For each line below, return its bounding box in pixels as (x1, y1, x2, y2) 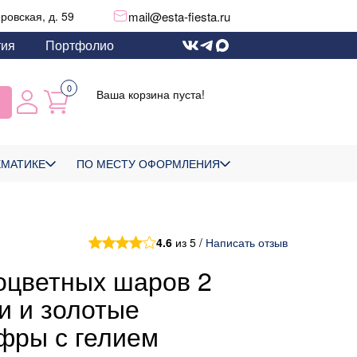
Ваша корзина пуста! (96, 86, 205, 102)
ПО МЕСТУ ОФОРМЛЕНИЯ (76, 155, 220, 171)
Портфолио (45, 36, 115, 54)
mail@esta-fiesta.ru (128, 7, 230, 25)
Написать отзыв (206, 234, 288, 250)
